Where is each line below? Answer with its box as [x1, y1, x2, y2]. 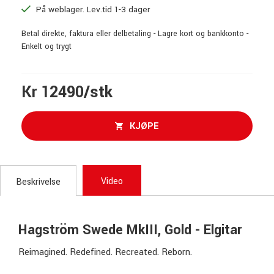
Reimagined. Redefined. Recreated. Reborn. [18, 246, 192, 259]
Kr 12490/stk [21, 81, 113, 104]
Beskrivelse [16, 176, 61, 189]
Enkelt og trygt [21, 41, 72, 53]
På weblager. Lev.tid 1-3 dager [34, 3, 150, 15]
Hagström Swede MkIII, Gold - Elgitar [18, 220, 242, 240]
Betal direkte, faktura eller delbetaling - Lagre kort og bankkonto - [21, 28, 248, 40]
